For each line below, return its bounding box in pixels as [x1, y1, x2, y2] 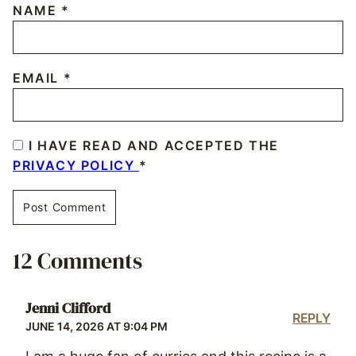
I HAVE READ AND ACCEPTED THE [29, 137, 279, 153]
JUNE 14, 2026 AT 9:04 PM [25, 319, 168, 333]
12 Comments [13, 245, 142, 276]
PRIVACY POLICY [13, 157, 139, 173]
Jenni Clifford [25, 298, 110, 319]
